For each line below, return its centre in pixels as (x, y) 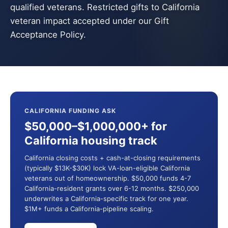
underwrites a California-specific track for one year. (106, 198)
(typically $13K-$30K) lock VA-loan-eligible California (107, 168)
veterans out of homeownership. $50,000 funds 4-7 (108, 178)
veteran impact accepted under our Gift (90, 21)
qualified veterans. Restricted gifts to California (105, 7)
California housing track (91, 140)
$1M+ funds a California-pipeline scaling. (89, 209)
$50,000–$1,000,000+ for (96, 126)
